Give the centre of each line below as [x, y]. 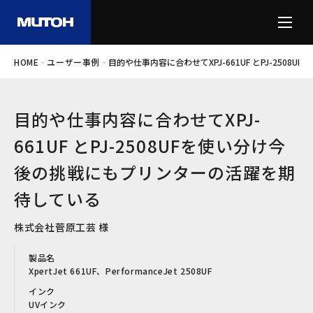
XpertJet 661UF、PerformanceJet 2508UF [121, 271]
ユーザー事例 [74, 62]
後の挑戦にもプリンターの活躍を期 [155, 173]
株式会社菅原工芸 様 [61, 227]
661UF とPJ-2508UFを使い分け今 [150, 146]
